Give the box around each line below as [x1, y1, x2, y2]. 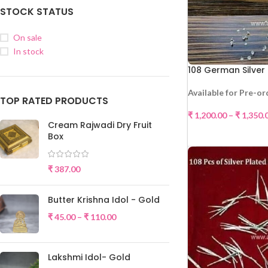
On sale [13, 32, 42, 42]
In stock [13, 46, 44, 56]
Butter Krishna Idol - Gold [48, 194, 160, 206]
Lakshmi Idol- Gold [48, 251, 130, 263]
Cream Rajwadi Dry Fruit [48, 119, 152, 131]
